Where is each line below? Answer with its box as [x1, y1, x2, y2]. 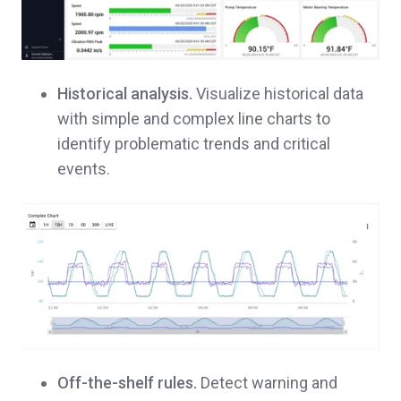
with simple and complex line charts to [57, 108, 330, 128]
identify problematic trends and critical [57, 133, 330, 153]
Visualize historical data [192, 83, 363, 103]
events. [57, 158, 110, 178]
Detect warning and [197, 372, 337, 392]
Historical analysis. [57, 83, 192, 103]
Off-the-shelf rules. [57, 372, 197, 392]
